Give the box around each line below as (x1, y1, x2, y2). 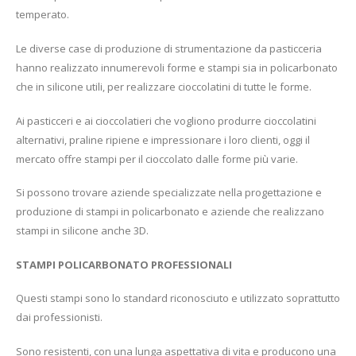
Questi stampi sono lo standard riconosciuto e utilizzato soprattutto (16, 291, 340, 306)
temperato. (16, 7, 69, 22)
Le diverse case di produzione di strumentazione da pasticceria (16, 41, 322, 56)
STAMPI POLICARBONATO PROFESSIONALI (16, 257, 232, 272)
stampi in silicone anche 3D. (16, 223, 149, 238)
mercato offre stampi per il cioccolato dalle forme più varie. (16, 151, 298, 166)
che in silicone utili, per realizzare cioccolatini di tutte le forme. (16, 79, 311, 94)
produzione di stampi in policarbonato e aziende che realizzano (16, 204, 324, 219)
